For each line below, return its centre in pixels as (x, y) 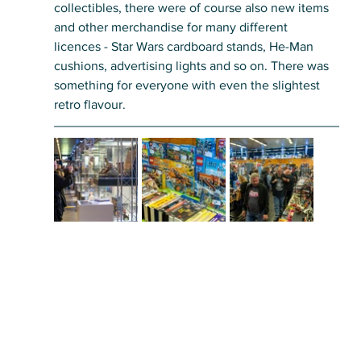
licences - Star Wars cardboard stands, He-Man (185, 47)
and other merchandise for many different (172, 27)
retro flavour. (91, 105)
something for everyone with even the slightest (188, 85)
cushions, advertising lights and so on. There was (193, 66)
